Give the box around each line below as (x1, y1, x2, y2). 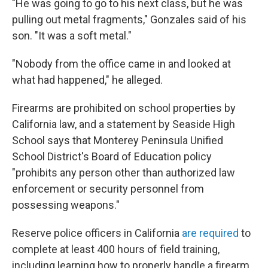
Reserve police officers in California (12, 227, 182, 239)
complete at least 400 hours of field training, (12, 243, 220, 255)
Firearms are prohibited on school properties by (12, 102, 236, 114)
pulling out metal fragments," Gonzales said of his (12, 13, 246, 26)
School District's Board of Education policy (12, 150, 212, 163)
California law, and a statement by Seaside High (12, 118, 235, 130)
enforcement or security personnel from (12, 182, 204, 195)
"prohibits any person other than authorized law (12, 166, 235, 179)
